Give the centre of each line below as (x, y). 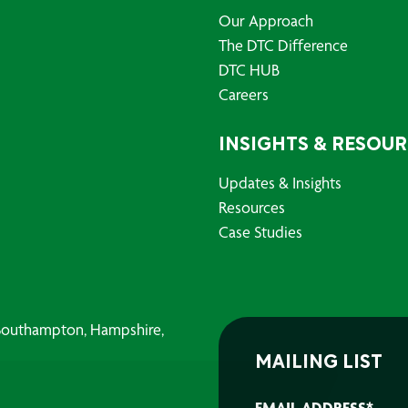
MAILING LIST (319, 363)
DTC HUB (249, 70)
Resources (252, 207)
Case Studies (260, 232)
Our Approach (266, 20)
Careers (244, 94)
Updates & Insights (280, 183)
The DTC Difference (283, 45)
